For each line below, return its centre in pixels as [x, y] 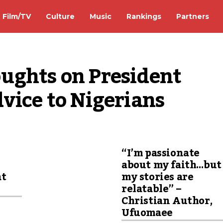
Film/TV [17, 16]
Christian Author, [167, 201]
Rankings [144, 16]
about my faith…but [171, 165]
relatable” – [151, 189]
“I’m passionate [161, 153]
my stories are [158, 177]
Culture [60, 16]
